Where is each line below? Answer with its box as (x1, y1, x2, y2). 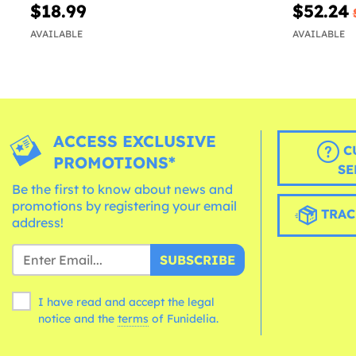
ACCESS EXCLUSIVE (53, 131, 217, 152)
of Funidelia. (152, 311, 219, 327)
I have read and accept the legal (38, 295, 215, 310)
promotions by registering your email (12, 198, 237, 215)
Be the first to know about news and (12, 181, 233, 198)
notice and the (38, 311, 118, 327)
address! (12, 215, 64, 231)
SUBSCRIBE (159, 252, 235, 269)
